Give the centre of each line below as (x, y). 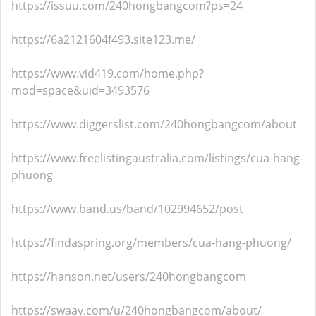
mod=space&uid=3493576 (80, 90)
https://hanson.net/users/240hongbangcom (129, 276)
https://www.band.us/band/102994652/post (127, 209)
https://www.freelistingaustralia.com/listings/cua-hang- (157, 158)
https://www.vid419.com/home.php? (108, 73)
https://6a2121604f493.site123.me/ (103, 39)
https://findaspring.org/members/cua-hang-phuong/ (151, 243)
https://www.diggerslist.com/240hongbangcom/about (154, 124)
